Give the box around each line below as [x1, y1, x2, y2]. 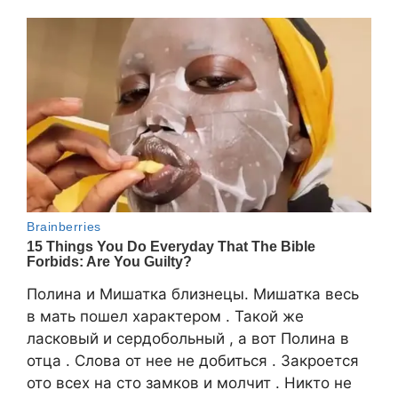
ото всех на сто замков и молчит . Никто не [27, 373, 352, 392]
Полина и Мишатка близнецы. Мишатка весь [27, 284, 359, 303]
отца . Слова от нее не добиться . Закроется [27, 351, 359, 370]
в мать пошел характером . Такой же [27, 306, 304, 325]
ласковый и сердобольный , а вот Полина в [27, 329, 349, 347]
